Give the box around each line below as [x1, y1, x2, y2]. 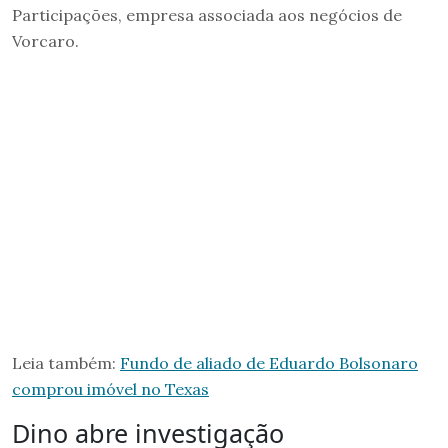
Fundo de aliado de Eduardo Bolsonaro [120, 352, 418, 373]
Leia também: [12, 352, 120, 373]
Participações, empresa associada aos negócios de [12, 4, 402, 25]
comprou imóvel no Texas [12, 378, 209, 399]
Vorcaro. [12, 30, 79, 51]
